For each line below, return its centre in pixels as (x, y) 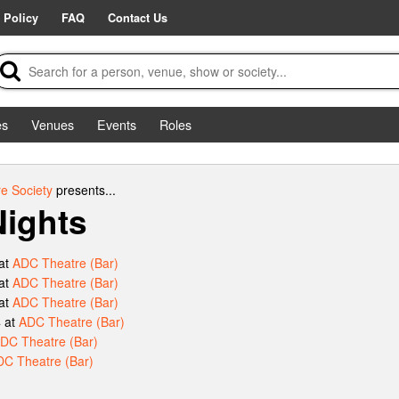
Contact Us (138, 18)
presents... (84, 189)
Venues (53, 124)
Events (117, 124)
